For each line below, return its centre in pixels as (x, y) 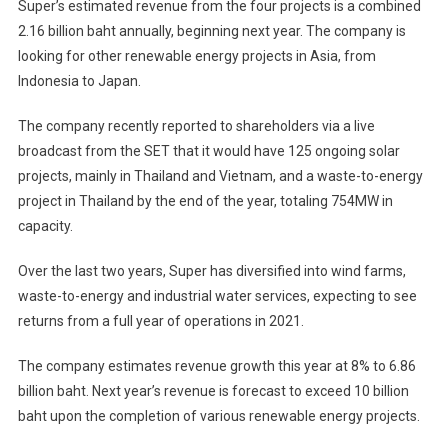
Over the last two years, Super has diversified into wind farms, (211, 271)
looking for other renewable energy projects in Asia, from (196, 56)
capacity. (45, 226)
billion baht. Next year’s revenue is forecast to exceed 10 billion (213, 391)
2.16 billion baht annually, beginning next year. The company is (211, 31)
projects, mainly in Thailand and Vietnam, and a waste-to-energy (220, 176)
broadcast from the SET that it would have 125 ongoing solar (208, 151)
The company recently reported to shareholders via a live (196, 126)
